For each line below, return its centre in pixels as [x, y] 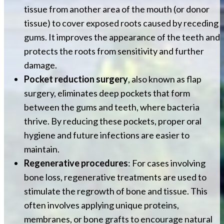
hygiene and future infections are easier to [107, 135]
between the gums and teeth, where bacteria [112, 107]
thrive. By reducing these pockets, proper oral [113, 121]
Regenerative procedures [76, 163]
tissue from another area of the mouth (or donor [117, 9]
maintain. [42, 149]
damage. [41, 65]
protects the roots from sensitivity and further [114, 51]
